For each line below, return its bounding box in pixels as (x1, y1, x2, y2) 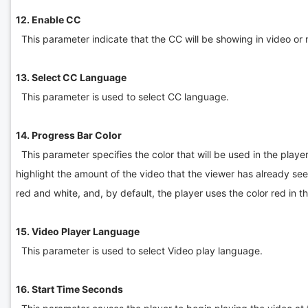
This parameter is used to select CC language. (15, 90, 229, 102)
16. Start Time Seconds (15, 283, 123, 295)
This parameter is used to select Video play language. (15, 244, 263, 256)
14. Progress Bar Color (15, 129, 124, 141)
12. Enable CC (15, 13, 81, 25)
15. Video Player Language (15, 225, 142, 237)
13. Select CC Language (15, 71, 126, 83)
